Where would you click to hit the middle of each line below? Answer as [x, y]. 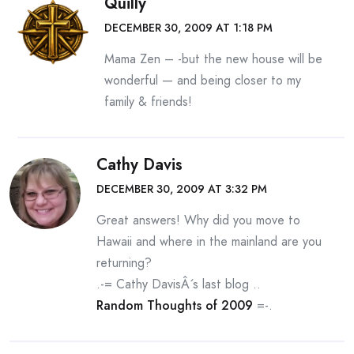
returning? [124, 263]
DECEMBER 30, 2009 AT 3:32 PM [182, 189]
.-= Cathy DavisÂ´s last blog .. [179, 284]
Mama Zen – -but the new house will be [213, 59]
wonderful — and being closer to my [203, 80]
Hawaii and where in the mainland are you [209, 241]
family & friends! [148, 102]
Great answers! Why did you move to [198, 220]
